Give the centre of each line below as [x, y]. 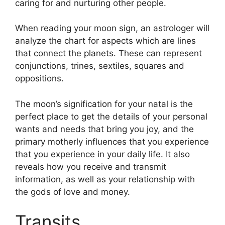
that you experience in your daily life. [89, 154]
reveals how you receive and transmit [91, 166]
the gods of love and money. [73, 192]
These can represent [160, 53]
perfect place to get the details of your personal [111, 116]
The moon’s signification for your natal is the [104, 104]
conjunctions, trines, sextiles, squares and [100, 66]
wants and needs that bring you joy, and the [104, 129]
